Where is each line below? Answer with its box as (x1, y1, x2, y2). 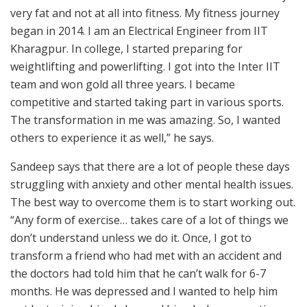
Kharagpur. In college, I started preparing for (10, 41, 243, 57)
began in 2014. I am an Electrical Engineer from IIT (10, 23, 268, 39)
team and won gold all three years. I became (10, 77, 235, 93)
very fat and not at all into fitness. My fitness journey (10, 5, 280, 21)
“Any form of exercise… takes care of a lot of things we (10, 212, 288, 228)
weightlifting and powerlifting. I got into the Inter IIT (10, 59, 280, 75)
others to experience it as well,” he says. (10, 130, 214, 146)
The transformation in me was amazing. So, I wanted (10, 112, 280, 128)
